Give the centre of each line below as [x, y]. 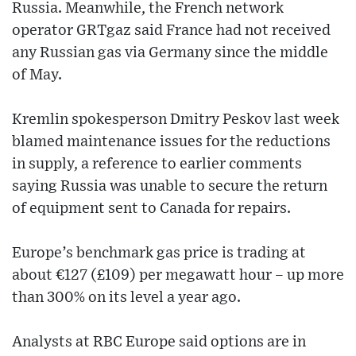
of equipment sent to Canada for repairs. [151, 209]
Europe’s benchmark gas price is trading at [159, 253]
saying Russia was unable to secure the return [170, 187]
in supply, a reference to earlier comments [157, 164]
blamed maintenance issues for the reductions [171, 142]
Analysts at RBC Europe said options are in [159, 342]
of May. [37, 75]
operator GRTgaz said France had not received [171, 31]
